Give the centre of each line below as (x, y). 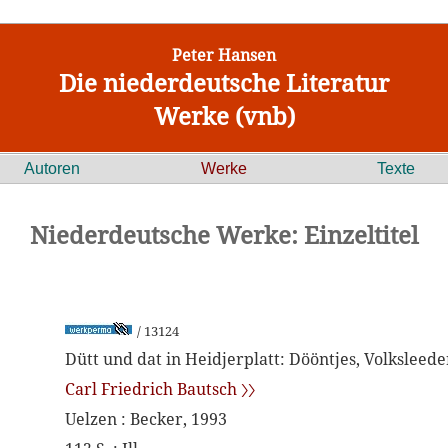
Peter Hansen (224, 55)
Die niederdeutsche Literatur (224, 82)
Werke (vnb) (224, 115)
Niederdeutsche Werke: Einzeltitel (224, 234)
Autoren (52, 168)
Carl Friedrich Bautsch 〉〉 (160, 389)
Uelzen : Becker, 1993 (146, 419)
